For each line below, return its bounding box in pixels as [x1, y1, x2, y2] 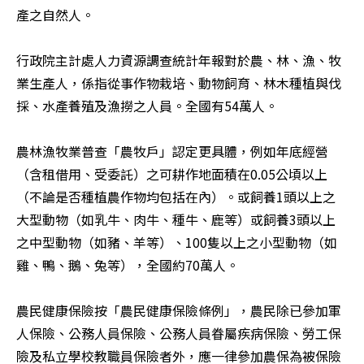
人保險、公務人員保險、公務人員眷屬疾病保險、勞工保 [16, 323, 341, 344]
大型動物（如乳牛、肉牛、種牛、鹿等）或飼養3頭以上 [16, 210, 336, 230]
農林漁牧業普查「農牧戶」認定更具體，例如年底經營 [16, 141, 328, 162]
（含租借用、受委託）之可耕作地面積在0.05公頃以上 [16, 164, 327, 184]
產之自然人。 [16, 5, 94, 25]
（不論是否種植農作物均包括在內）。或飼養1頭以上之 [16, 187, 336, 207]
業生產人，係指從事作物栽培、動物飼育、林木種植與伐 [16, 73, 341, 93]
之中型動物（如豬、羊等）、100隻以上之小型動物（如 [16, 232, 337, 253]
